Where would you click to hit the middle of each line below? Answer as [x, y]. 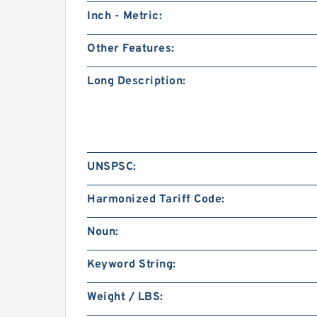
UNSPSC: [112, 167]
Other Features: [131, 49]
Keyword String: [132, 265]
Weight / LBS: [125, 298]
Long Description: [137, 82]
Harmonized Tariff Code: [156, 200]
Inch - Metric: [125, 17]
